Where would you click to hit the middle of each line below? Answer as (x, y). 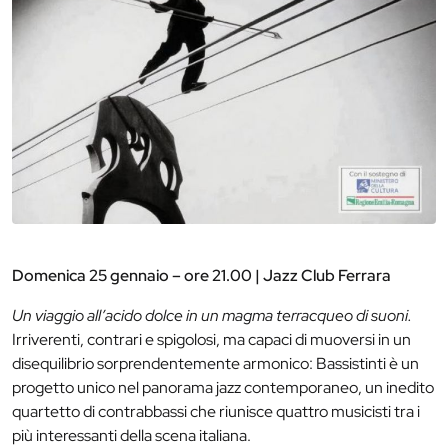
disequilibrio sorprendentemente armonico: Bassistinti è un (215, 363)
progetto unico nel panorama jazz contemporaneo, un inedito (223, 387)
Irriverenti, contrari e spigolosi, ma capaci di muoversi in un (211, 339)
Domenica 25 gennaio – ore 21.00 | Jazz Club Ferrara (201, 275)
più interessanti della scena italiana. (131, 435)
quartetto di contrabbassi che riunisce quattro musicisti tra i (216, 411)
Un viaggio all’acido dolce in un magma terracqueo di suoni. (212, 315)
